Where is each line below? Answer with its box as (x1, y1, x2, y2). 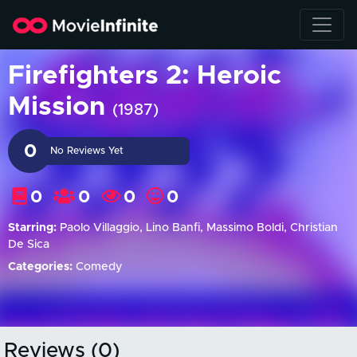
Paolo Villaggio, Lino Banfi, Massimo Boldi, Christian (57, 222, 338, 233)
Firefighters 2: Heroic (8, 63, 281, 89)
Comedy (73, 261, 123, 273)
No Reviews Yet (50, 146, 124, 156)
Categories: (8, 261, 73, 273)
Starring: (8, 222, 57, 233)
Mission (8, 94, 112, 120)
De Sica (8, 239, 49, 250)
